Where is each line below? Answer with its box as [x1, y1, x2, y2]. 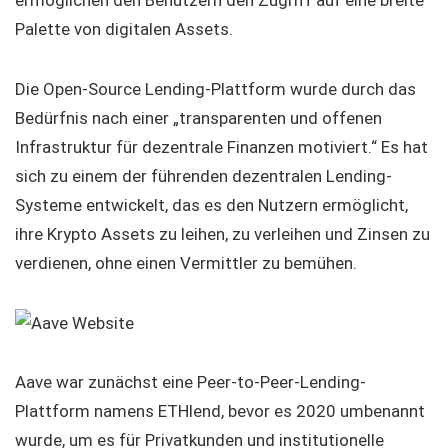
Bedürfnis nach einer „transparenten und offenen [15, 108, 382, 129]
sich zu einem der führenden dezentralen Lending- [15, 166, 392, 187]
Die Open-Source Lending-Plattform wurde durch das [15, 79, 416, 100]
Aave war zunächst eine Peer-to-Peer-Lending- [15, 372, 366, 393]
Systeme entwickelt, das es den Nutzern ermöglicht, [15, 195, 408, 216]
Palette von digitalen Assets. [15, 19, 233, 40]
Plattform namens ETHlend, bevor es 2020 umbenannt [15, 401, 425, 422]
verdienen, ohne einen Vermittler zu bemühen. [15, 253, 357, 274]
